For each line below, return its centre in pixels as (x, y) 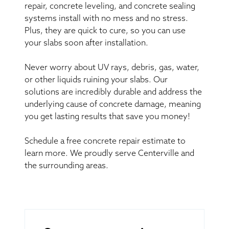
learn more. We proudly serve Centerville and (109, 154)
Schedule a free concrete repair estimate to (105, 141)
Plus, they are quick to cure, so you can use (105, 31)
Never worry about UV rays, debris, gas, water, (112, 68)
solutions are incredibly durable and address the (113, 92)
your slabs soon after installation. (86, 43)
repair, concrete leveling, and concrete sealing (110, 6)
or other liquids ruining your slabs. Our (96, 80)
